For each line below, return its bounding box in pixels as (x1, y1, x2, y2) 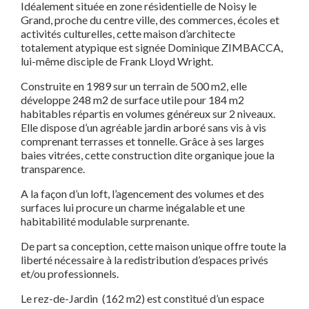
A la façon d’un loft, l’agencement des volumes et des (21, 187, 264, 201)
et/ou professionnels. (21, 267, 119, 281)
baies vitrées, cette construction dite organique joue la (21, 148, 275, 162)
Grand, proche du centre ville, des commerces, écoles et (21, 13, 279, 27)
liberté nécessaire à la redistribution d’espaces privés (21, 253, 268, 267)
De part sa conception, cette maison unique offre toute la (21, 239, 286, 253)
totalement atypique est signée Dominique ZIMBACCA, (21, 41, 283, 54)
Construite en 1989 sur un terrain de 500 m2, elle (21, 79, 247, 93)
